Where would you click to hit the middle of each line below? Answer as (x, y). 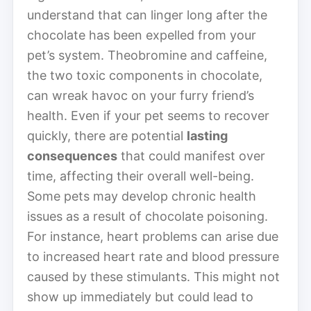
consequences (72, 155)
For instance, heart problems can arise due (153, 236)
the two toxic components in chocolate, (145, 75)
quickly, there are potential (107, 135)
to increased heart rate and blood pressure (153, 256)
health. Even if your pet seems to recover (148, 115)
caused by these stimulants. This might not (153, 276)
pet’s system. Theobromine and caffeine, (147, 55)
